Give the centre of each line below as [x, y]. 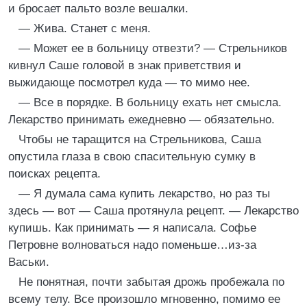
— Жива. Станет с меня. [85, 28]
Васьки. [29, 262]
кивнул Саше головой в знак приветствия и [125, 65]
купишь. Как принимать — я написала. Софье [132, 228]
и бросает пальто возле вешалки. [98, 9]
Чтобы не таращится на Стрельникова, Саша [140, 139]
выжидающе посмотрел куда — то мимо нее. [129, 83]
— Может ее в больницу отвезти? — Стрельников [153, 48]
